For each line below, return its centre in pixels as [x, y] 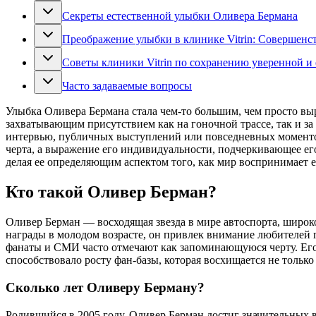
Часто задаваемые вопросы [127, 86]
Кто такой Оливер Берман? [111, 192]
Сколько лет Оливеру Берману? [105, 287]
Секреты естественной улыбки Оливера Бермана [180, 16]
